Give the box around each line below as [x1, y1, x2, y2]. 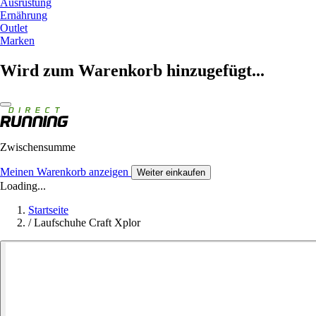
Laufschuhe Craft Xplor [34, 216, 140, 229]
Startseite [28, 203, 68, 216]
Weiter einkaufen [137, 166, 205, 178]
